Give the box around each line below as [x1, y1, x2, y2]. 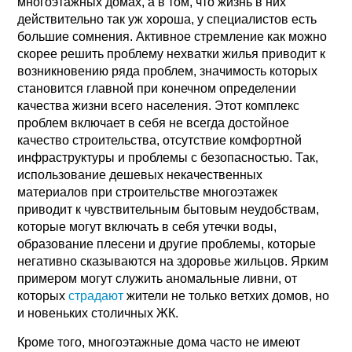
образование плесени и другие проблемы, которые [17, 236, 317, 251]
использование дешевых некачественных [17, 167, 263, 181]
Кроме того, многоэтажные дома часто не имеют [17, 335, 301, 349]
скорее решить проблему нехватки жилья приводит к [17, 46, 326, 60]
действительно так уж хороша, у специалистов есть [17, 12, 317, 26]
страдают [68, 288, 124, 302]
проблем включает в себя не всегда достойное [17, 115, 290, 130]
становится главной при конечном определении [17, 81, 297, 95]
